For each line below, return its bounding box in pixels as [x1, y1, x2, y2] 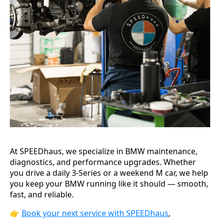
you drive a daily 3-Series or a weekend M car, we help [10, 167, 208, 178]
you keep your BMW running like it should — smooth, [10, 178, 208, 189]
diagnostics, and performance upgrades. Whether [10, 156, 196, 167]
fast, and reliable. [10, 189, 74, 200]
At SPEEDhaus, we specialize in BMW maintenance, [10, 145, 197, 157]
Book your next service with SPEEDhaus [22, 207, 168, 219]
